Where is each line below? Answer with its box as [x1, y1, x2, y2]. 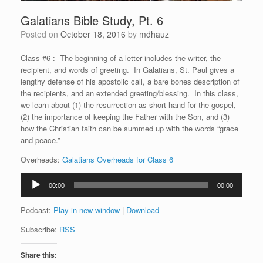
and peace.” [21, 134, 60, 146]
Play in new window [53, 204, 120, 216]
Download [126, 204, 159, 216]
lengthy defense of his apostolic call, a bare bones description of [21, 76, 240, 87]
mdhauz [139, 28, 169, 41]
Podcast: [21, 204, 53, 216]
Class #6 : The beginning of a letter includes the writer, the [21, 52, 221, 64]
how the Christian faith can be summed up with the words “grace [21, 123, 238, 134]
